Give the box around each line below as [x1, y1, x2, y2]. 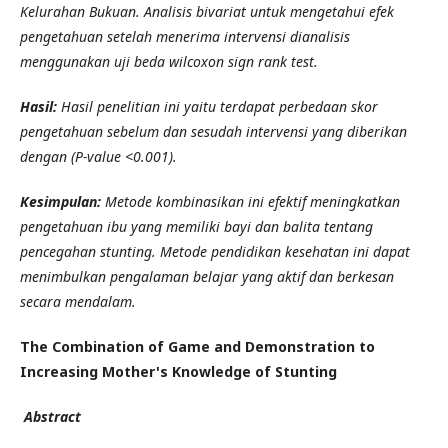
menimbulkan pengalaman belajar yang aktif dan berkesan [20, 266, 394, 286]
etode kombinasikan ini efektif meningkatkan [117, 191, 400, 211]
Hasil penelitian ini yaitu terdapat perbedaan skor [61, 96, 378, 116]
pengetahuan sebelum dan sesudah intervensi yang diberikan [20, 121, 407, 141]
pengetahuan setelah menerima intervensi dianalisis [20, 26, 350, 46]
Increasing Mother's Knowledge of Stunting [20, 361, 337, 381]
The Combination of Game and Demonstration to [20, 336, 375, 356]
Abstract [24, 406, 81, 426]
